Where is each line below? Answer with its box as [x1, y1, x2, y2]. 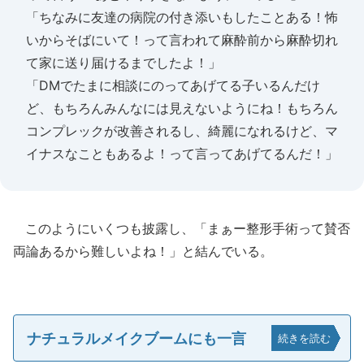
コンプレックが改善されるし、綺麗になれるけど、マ [26, 123, 338, 139]
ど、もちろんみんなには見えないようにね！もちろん [26, 100, 338, 116]
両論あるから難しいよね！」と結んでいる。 [13, 243, 273, 259]
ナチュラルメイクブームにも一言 [27, 329, 246, 347]
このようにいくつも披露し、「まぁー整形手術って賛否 [13, 220, 350, 236]
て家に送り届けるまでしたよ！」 [26, 54, 221, 71]
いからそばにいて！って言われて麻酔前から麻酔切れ [26, 32, 338, 48]
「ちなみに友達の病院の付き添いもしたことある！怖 [26, 9, 338, 25]
